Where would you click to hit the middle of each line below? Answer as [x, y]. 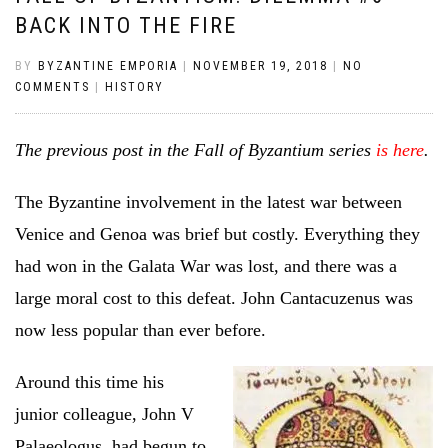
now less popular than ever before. [140, 329]
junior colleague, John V [104, 413]
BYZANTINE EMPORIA [108, 65]
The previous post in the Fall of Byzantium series [195, 149]
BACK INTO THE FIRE [126, 25]
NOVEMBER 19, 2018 [260, 65]
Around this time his [89, 381]
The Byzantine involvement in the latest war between [208, 201]
